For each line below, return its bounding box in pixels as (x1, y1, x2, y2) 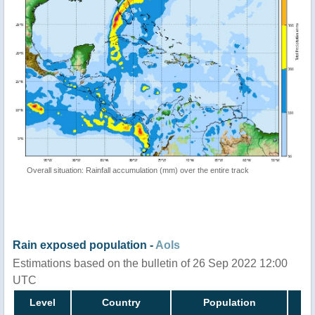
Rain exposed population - (13, 238, 155, 251)
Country (101, 296, 141, 308)
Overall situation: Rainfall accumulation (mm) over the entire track (27, 165, 249, 174)
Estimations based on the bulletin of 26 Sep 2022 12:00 (13, 257, 288, 269)
